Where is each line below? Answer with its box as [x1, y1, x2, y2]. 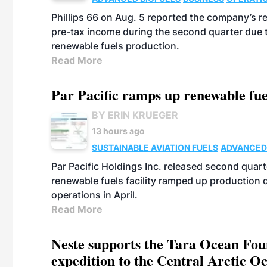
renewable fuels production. [51, 40, 179, 52]
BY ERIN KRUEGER [92, 109, 178, 121]
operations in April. [51, 189, 138, 201]
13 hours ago [92, 126, 145, 136]
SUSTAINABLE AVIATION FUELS [92, 142, 218, 153]
